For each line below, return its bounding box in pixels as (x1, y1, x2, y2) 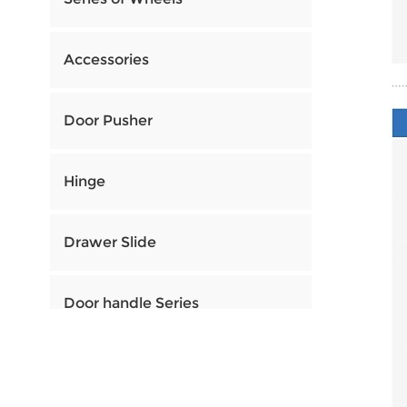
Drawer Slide (63, 233, 156, 252)
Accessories (63, 51, 149, 69)
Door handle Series (63, 294, 199, 313)
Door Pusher (63, 112, 153, 130)
